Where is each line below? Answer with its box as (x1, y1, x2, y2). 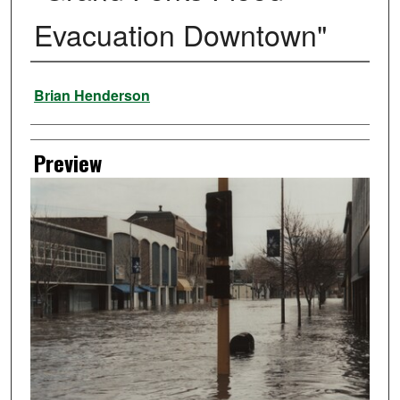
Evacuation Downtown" (33, 13, 327, 55)
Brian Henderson (33, 85, 150, 106)
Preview (33, 146, 102, 179)
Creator (29, 70, 89, 103)
